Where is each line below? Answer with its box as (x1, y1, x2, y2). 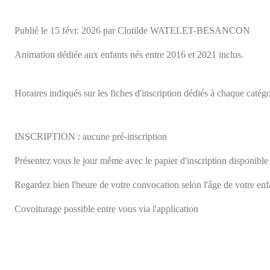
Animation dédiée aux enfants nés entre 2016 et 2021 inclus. (14, 49, 243, 60)
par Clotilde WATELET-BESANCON (101, 25, 250, 36)
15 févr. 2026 (50, 25, 101, 36)
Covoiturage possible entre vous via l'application (14, 203, 201, 214)
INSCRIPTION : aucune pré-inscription (14, 131, 169, 142)
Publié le (14, 25, 50, 36)
